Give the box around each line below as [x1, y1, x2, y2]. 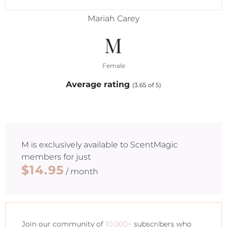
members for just [21, 152, 91, 162]
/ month [64, 167, 99, 176]
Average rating [66, 80, 132, 89]
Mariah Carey [88, 14, 139, 23]
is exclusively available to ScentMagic [29, 140, 178, 149]
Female [102, 62, 125, 69]
